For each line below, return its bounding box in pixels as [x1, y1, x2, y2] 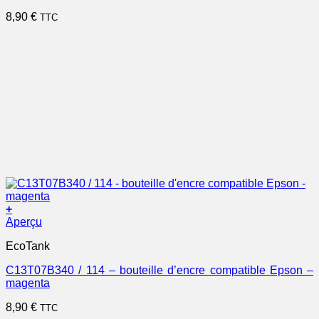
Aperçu [6, 215, 42, 228]
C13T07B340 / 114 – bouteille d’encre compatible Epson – [6, 263, 313, 276]
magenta [6, 276, 50, 289]
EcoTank [6, 239, 50, 252]
